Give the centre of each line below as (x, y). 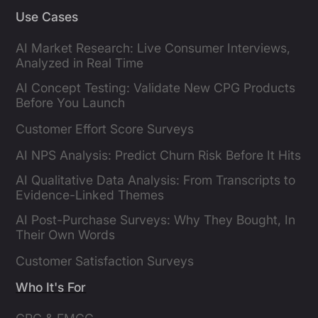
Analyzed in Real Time (80, 63)
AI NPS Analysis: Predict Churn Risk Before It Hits (159, 155)
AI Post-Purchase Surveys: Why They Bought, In (156, 220)
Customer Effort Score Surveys (105, 129)
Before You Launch (71, 103)
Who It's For (51, 287)
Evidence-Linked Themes (90, 195)
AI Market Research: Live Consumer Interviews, (153, 48)
